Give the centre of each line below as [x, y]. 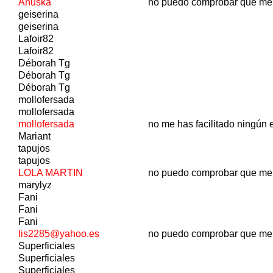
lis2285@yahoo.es [59, 233]
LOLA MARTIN [51, 172]
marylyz [35, 185]
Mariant [34, 136]
